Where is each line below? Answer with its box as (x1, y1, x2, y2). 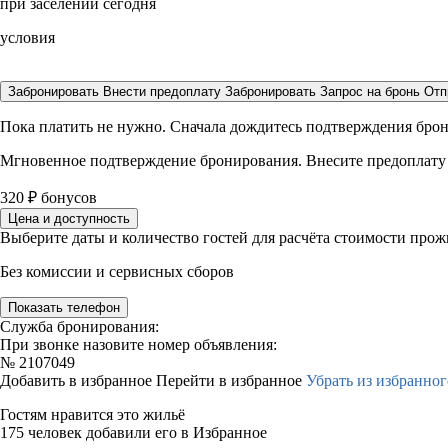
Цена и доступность (8, 211, 130, 226)
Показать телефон (8, 300, 120, 315)
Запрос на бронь (320, 84, 420, 99)
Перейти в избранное (156, 372, 306, 389)
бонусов (37, 189, 97, 206)
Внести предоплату (103, 84, 225, 99)
